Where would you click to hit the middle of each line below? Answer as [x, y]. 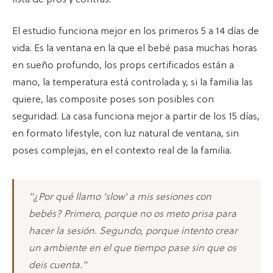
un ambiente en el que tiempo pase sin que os [133, 248]
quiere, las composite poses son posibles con [113, 100]
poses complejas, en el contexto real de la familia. [122, 151]
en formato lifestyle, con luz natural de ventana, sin [126, 134]
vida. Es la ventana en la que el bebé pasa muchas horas [135, 48]
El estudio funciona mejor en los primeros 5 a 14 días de [136, 31]
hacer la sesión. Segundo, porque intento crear [133, 231]
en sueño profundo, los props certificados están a [123, 66]
